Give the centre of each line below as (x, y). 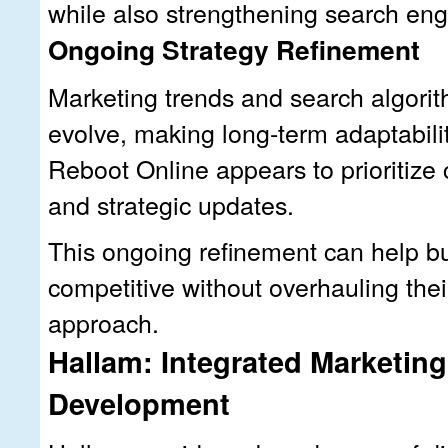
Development (139, 402)
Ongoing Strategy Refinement (234, 48)
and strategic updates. (171, 203)
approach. (103, 321)
